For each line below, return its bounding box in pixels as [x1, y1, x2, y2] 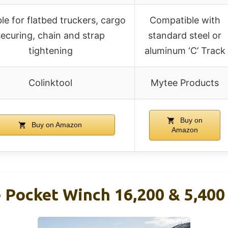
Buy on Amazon [30, 120, 82, 129]
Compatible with [149, 14, 220, 25]
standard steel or [148, 30, 221, 41]
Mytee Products [151, 77, 219, 88]
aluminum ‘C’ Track [144, 45, 225, 56]
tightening [28, 45, 73, 56]
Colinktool [28, 77, 72, 88]
